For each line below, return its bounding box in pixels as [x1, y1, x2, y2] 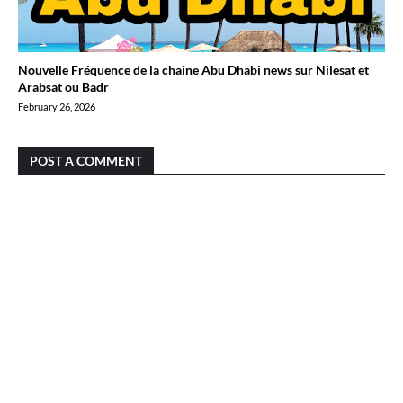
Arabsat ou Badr [18, 79, 109, 94]
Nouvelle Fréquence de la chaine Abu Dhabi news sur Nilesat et [18, 62, 369, 77]
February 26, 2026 [18, 101, 95, 112]
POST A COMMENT [30, 153, 142, 168]
